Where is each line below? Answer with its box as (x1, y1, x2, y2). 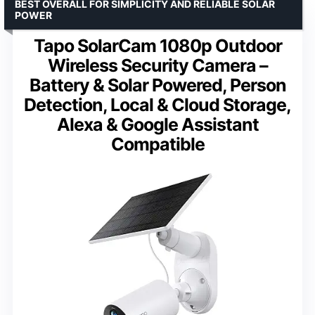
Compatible (110, 134, 205, 155)
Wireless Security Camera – (47, 55, 268, 77)
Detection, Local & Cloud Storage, (24, 94, 291, 116)
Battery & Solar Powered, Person (29, 75, 286, 96)
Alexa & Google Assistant (56, 114, 259, 136)
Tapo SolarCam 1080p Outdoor (33, 35, 282, 57)
